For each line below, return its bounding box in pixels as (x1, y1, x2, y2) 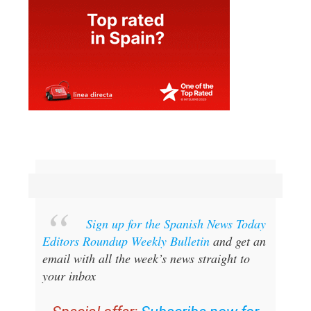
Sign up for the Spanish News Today (85, 215, 266, 232)
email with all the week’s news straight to (42, 249, 250, 267)
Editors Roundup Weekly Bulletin (42, 232, 210, 249)
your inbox (42, 267, 96, 284)
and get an (209, 232, 266, 249)
